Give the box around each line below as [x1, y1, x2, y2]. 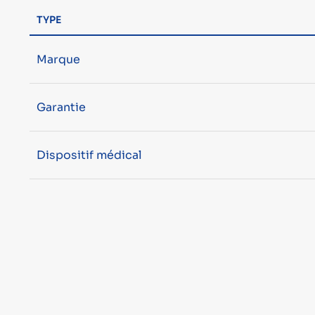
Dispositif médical [36, 147, 142, 162]
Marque [36, 51, 80, 67]
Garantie [36, 99, 86, 115]
